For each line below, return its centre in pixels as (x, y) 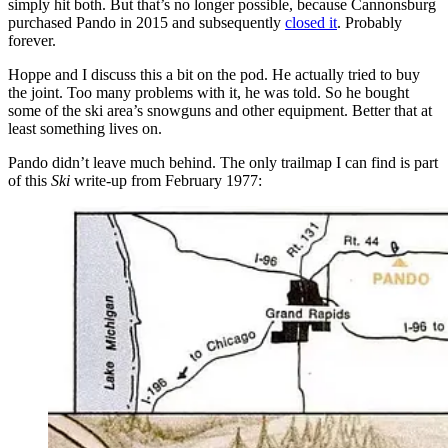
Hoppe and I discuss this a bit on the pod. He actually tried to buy (214, 74)
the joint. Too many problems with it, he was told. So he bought (208, 92)
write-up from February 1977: (168, 180)
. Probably (369, 22)
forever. (32, 40)
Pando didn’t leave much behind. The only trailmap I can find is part (223, 162)
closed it (311, 22)
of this (29, 180)
